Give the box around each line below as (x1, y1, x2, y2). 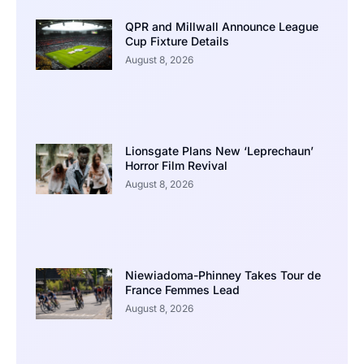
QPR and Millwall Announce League (124, 19, 318, 33)
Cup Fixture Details (124, 33, 229, 48)
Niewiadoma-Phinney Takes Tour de (124, 268, 321, 283)
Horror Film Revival (124, 158, 227, 173)
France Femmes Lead (124, 283, 240, 297)
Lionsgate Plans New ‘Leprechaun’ (124, 144, 314, 158)
